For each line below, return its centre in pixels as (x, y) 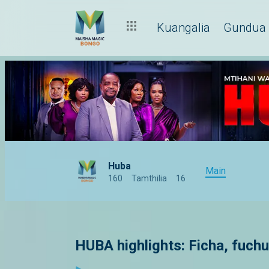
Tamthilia (149, 179)
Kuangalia (183, 27)
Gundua (245, 27)
